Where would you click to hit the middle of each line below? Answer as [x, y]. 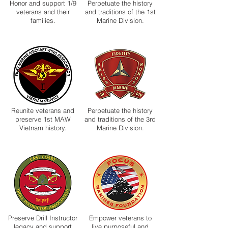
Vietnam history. [43, 128]
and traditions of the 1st [120, 12]
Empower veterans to [120, 218]
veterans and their [43, 12]
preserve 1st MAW [43, 119]
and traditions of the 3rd [120, 119]
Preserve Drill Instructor [43, 218]
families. [43, 20]
